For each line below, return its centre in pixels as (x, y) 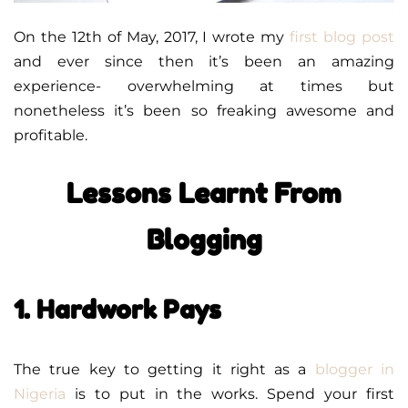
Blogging (204, 239)
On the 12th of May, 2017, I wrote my (152, 36)
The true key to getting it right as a (164, 369)
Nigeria (40, 393)
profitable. (51, 135)
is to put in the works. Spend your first (230, 393)
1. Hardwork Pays (117, 309)
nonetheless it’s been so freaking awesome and (204, 110)
